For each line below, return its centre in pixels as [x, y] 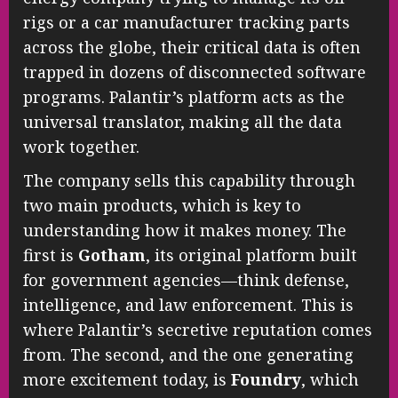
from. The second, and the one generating [188, 354]
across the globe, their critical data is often [192, 47]
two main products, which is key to [162, 205]
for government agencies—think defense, [186, 279]
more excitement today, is [127, 379]
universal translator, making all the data [183, 121]
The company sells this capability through [189, 180]
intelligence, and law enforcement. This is [188, 304]
